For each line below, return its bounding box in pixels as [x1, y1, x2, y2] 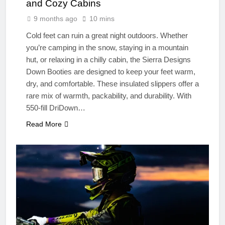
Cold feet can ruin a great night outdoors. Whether [26, 31, 188, 40]
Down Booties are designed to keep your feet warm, [26, 67, 195, 76]
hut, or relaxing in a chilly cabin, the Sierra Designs [26, 55, 191, 64]
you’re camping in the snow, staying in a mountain [26, 43, 188, 52]
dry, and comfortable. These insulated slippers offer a [26, 79, 199, 88]
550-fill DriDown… [26, 103, 85, 112]
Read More [26, 120, 62, 128]
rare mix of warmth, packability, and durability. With [26, 91, 191, 100]
